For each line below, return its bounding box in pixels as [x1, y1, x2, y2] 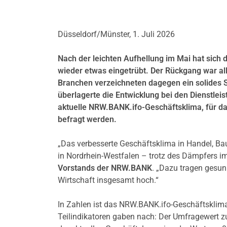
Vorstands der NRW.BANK [58, 163, 152, 173]
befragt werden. [58, 115, 117, 124]
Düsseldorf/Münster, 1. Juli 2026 [58, 29, 175, 39]
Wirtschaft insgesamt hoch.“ [58, 175, 159, 185]
